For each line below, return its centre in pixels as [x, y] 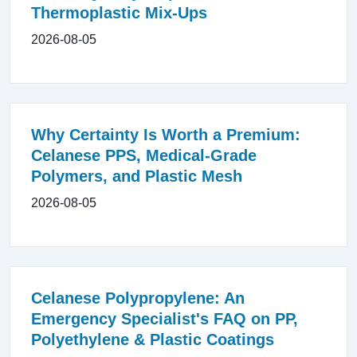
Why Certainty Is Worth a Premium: [166, 135]
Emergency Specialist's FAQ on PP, [165, 319]
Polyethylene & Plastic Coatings [153, 340]
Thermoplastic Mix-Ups [119, 13]
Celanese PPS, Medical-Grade [144, 156]
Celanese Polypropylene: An [138, 298]
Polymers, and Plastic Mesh [137, 177]
